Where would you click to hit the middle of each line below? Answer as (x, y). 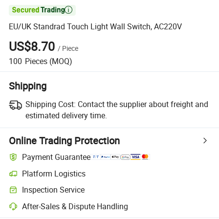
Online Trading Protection (65, 140)
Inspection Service (54, 190)
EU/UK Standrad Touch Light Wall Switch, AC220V (96, 27)
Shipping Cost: (50, 104)
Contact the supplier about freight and (143, 104)
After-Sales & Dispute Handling (75, 206)
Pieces (36, 61)
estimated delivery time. (66, 115)
